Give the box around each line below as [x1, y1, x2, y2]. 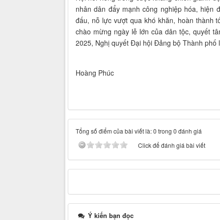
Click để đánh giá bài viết [138, 140, 205, 149]
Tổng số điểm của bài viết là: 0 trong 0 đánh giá [76, 126, 202, 135]
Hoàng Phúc [76, 67, 114, 78]
